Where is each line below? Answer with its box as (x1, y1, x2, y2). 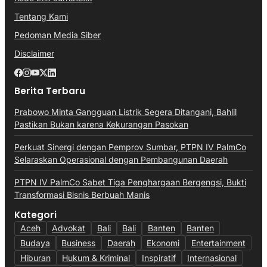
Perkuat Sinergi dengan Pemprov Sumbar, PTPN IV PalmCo (14, 141, 246, 152)
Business (61, 237, 96, 248)
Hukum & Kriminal (62, 252, 131, 263)
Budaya (20, 237, 50, 248)
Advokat (52, 223, 86, 234)
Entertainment (191, 237, 246, 248)
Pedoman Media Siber (14, 29, 101, 40)
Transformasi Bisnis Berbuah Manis (14, 189, 150, 200)
